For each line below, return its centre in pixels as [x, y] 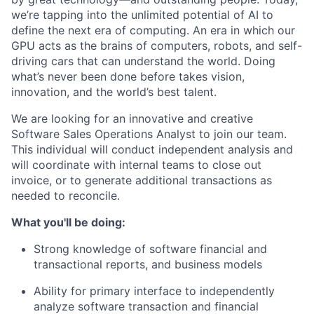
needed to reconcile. [66, 196]
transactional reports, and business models [148, 264]
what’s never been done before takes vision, [128, 76]
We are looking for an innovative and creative [132, 118]
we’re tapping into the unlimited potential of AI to [142, 15]
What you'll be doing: [68, 222]
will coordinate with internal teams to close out [136, 165]
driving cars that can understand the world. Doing [143, 61]
